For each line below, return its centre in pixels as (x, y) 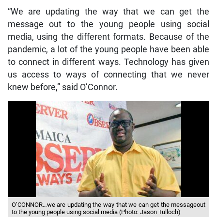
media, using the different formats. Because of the (108, 37)
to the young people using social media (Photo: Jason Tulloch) (96, 212)
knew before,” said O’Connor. (62, 87)
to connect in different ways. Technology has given (108, 62)
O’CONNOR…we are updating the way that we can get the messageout (108, 205)
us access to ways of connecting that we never (108, 75)
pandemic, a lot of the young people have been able (108, 50)
